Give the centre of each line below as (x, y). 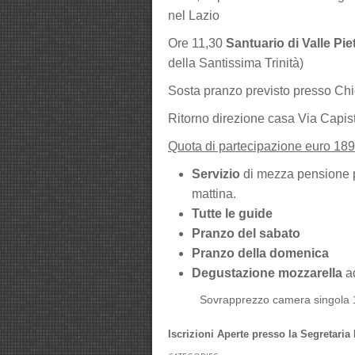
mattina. (214, 194)
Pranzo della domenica (260, 253)
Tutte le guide (232, 214)
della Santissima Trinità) (237, 63)
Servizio (216, 174)
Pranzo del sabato (246, 233)
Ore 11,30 (197, 43)
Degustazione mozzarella (267, 273)
